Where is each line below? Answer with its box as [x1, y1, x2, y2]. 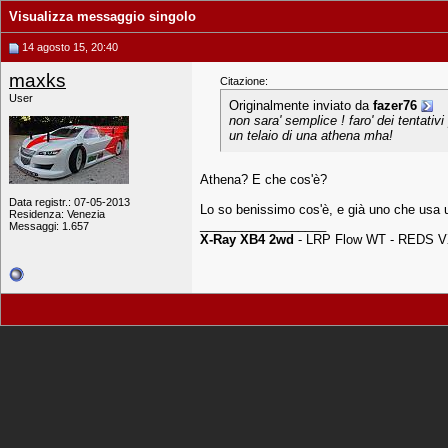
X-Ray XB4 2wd [200, 232, 294, 247]
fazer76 [373, 98, 417, 113]
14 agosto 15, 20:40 [19, 41, 118, 53]
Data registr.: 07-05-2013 [9, 196, 130, 208]
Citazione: [220, 75, 268, 87]
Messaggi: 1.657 [9, 220, 89, 232]
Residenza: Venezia [9, 208, 105, 220]
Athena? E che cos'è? [200, 172, 327, 187]
